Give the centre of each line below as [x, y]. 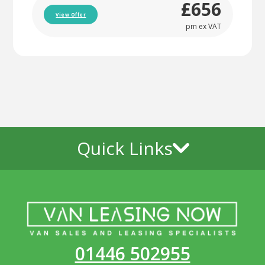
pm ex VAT [203, 27]
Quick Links [125, 148]
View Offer [71, 14]
